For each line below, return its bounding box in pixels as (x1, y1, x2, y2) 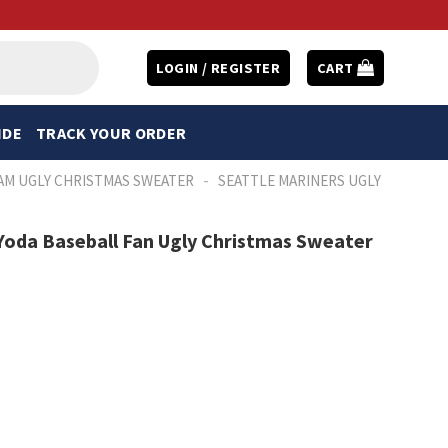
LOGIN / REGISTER (156, 58, 281, 77)
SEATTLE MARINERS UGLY (218, 171, 382, 190)
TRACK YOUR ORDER (35, 122, 187, 143)
